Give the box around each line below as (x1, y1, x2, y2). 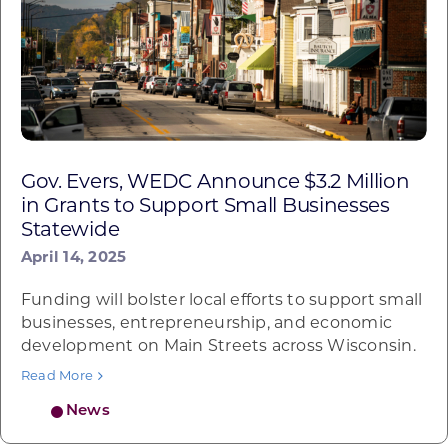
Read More (20, 369, 94, 383)
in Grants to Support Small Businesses (20, 196, 390, 217)
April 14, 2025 (20, 250, 127, 266)
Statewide (20, 220, 120, 241)
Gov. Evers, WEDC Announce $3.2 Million (20, 172, 410, 193)
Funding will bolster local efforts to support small (20, 292, 423, 309)
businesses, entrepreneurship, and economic (20, 315, 393, 332)
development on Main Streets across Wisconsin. (20, 338, 416, 355)
